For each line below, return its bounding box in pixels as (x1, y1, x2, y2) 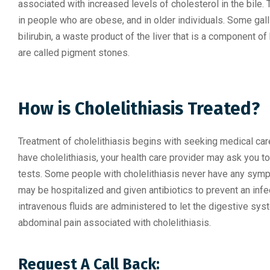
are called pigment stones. (18, 47, 130, 58)
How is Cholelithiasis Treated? (18, 98, 260, 119)
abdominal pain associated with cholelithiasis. (18, 217, 211, 228)
